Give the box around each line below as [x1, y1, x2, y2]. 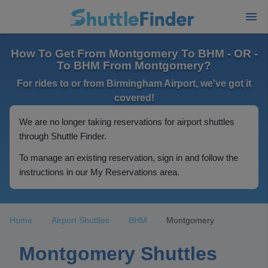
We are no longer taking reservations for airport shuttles [19, 117, 234, 127]
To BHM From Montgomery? [57, 59, 211, 72]
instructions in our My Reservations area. [19, 167, 179, 177]
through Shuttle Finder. [19, 131, 106, 141]
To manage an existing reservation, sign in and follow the [19, 153, 238, 163]
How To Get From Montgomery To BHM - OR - [10, 47, 258, 60]
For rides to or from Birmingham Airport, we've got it [17, 78, 251, 89]
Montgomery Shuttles [19, 243, 217, 264]
